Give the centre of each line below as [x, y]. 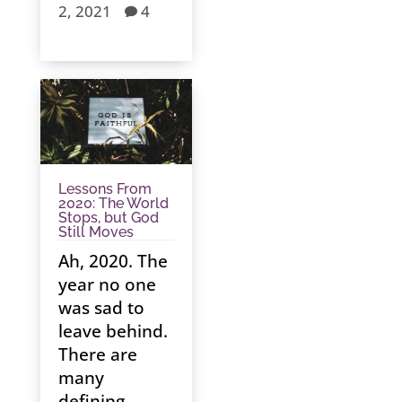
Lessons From [105, 189]
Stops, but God [108, 218]
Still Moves [96, 232]
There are [97, 355]
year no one [107, 285]
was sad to [101, 308]
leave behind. [113, 332]
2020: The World [113, 204]
